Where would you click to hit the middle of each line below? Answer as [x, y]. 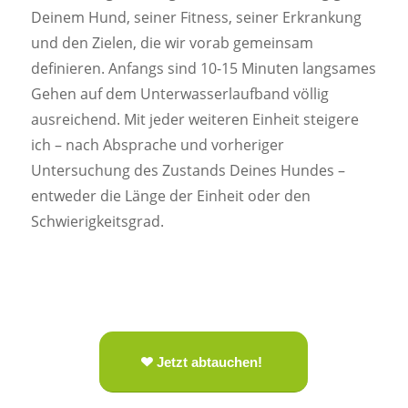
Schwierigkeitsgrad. [97, 222]
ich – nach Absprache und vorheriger [157, 145]
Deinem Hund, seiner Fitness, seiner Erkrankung [196, 18]
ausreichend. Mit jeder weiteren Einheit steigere [194, 120]
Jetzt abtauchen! [210, 362]
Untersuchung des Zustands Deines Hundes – [188, 171]
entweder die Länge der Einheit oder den [170, 196]
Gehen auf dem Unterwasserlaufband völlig [179, 94]
